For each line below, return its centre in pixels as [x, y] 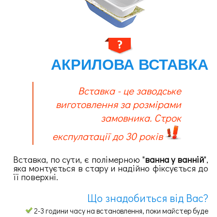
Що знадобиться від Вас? [148, 198]
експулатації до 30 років [108, 136]
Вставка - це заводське [129, 91]
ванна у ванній [174, 159]
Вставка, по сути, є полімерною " [79, 159]
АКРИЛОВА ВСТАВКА [130, 64]
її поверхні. [35, 177]
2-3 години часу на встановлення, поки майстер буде [121, 211]
